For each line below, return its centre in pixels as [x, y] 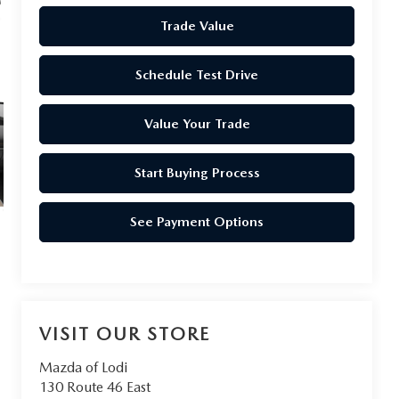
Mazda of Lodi [84, 368]
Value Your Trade [197, 123]
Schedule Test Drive [197, 74]
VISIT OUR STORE [125, 334]
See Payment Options [197, 221]
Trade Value [197, 25]
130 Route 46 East [95, 387]
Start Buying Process [197, 172]
